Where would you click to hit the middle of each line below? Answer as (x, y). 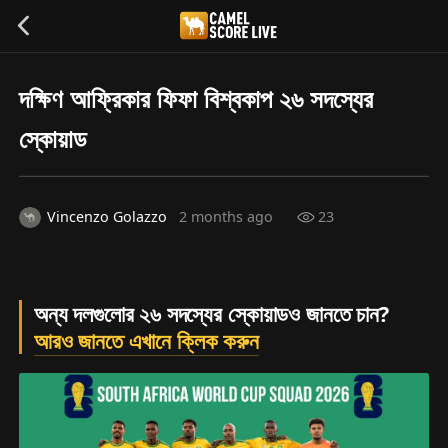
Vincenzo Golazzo (106, 217)
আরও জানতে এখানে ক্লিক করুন (146, 340)
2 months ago (225, 217)
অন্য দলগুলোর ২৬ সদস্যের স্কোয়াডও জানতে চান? (211, 313)
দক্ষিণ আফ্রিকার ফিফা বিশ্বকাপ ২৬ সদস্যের (196, 97)
